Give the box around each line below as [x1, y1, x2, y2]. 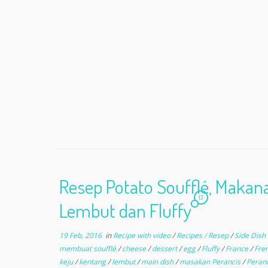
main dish [141, 257, 175, 267]
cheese [121, 243, 148, 254]
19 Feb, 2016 [59, 230, 102, 240]
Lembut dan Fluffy [59, 198, 191, 223]
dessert [151, 243, 179, 254]
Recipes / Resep [176, 230, 230, 240]
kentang [78, 257, 108, 267]
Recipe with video [112, 230, 172, 240]
